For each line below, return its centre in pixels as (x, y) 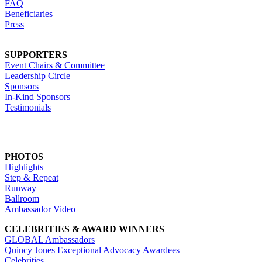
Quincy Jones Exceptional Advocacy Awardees (92, 250)
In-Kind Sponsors (37, 96)
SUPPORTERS (36, 54)
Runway (20, 188)
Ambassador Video (40, 209)
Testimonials (28, 107)
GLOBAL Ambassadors (50, 239)
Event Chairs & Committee (55, 65)
